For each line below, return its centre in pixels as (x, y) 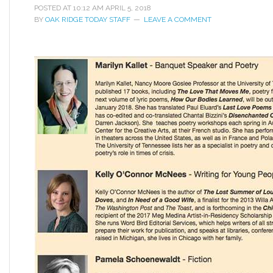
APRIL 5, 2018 (128, 8)
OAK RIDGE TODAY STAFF (88, 19)
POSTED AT (54, 8)
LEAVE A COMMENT (178, 19)
